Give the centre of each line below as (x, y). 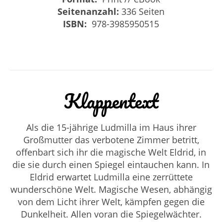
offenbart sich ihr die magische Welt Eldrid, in (111, 152)
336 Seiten (142, 11)
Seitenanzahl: (88, 11)
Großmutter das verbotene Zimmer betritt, (111, 139)
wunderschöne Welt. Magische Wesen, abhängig (111, 189)
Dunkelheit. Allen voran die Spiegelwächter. (111, 214)
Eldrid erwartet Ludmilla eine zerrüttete (111, 177)
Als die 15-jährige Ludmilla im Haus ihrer (111, 127)
